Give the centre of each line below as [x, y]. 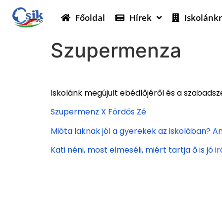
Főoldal [90, 17]
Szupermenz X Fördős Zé [98, 112]
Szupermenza [116, 50]
